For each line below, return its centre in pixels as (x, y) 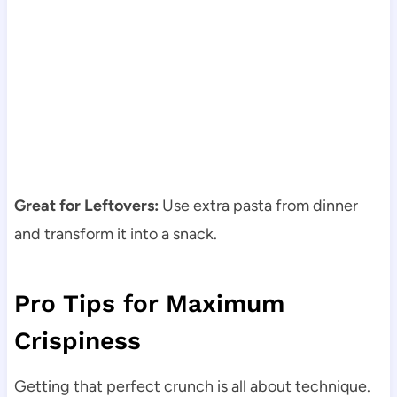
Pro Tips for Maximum (149, 304)
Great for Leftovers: (86, 206)
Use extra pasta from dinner (258, 206)
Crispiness (77, 341)
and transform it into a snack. (115, 234)
